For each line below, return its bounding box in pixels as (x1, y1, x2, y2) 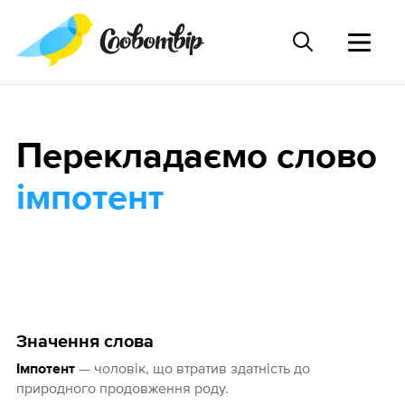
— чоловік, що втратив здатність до (74, 360, 310, 377)
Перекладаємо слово (15, 139, 377, 176)
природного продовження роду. (15, 380, 229, 397)
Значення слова (15, 333, 154, 352)
